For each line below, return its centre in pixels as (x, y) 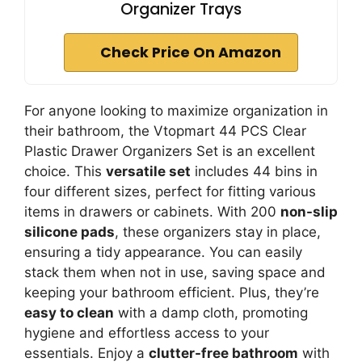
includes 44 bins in (254, 171)
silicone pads (69, 232)
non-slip (309, 212)
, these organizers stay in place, (218, 232)
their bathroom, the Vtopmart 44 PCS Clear (165, 131)
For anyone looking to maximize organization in (176, 111)
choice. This (65, 171)
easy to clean (69, 313)
